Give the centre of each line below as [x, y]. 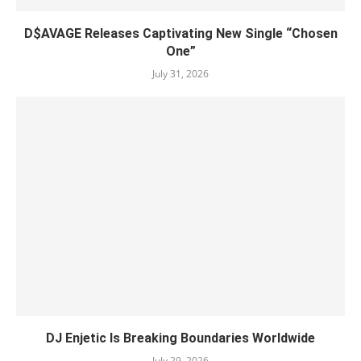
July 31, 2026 [180, 74]
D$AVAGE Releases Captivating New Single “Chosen [180, 34]
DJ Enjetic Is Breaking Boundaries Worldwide [180, 338]
